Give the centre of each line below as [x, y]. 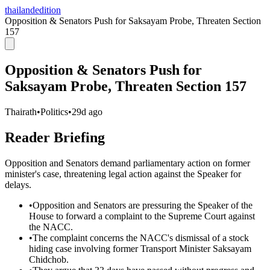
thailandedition [33, 10]
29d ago [87, 111]
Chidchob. [49, 259]
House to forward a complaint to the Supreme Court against [142, 216]
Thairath [21, 111]
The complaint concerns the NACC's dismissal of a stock [141, 237]
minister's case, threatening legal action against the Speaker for [123, 174]
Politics [54, 111]
